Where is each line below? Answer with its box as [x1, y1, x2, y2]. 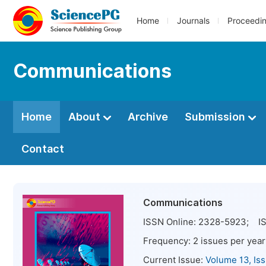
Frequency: [143, 236, 193, 246]
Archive [128, 110, 168, 123]
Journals [177, 16, 210, 26]
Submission [185, 110, 248, 123]
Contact [21, 142, 64, 155]
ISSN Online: [143, 217, 198, 227]
